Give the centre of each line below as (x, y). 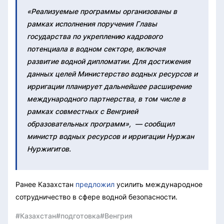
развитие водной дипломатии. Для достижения (109, 61)
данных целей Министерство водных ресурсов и (112, 73)
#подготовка (78, 215)
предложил (95, 184)
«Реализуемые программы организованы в (102, 11)
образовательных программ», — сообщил (101, 123)
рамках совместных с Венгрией (82, 111)
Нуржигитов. (49, 148)
